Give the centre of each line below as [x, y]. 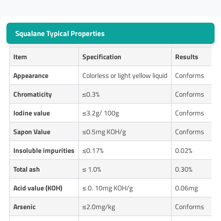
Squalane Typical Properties [60, 34]
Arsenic [25, 207]
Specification [102, 57]
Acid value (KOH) [38, 188]
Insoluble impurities [44, 150]
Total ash [27, 169]
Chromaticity [33, 94]
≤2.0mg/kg [99, 207]
